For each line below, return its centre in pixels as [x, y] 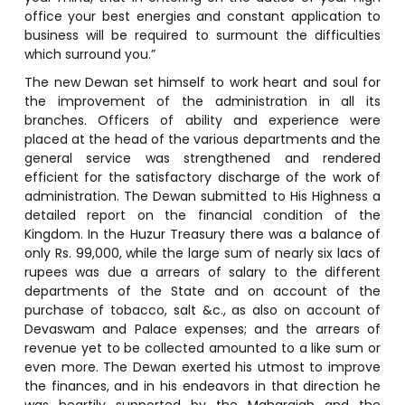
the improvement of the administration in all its [202, 101]
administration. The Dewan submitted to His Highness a [202, 196]
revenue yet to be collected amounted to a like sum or [202, 348]
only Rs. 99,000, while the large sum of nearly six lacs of [202, 253]
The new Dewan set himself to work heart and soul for [202, 82]
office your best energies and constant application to [202, 16]
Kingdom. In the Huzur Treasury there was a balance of [202, 234]
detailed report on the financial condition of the [202, 215]
